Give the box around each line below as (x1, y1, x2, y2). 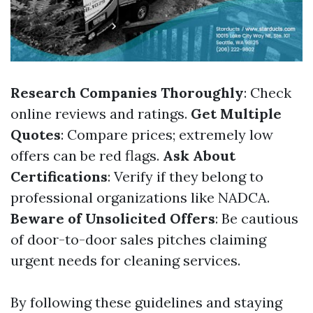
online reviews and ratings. (10, 105, 191, 123)
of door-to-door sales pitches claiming (10, 231, 266, 249)
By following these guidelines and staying (10, 293, 282, 312)
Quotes (10, 126, 61, 144)
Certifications (10, 168, 108, 186)
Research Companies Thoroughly (10, 84, 244, 102)
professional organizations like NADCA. (10, 189, 270, 207)
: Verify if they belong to (108, 168, 263, 186)
